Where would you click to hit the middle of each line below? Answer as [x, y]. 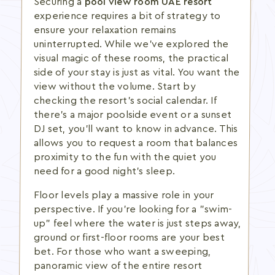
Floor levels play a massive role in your [124, 195]
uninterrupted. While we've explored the [131, 44]
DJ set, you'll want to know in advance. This [136, 129]
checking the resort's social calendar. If [125, 101]
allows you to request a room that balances [136, 143]
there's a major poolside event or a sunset [133, 115]
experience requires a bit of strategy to [127, 16]
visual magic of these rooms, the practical [131, 58]
